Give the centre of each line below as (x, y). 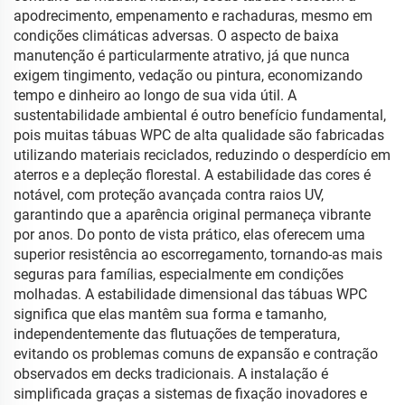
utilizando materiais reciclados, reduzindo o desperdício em (202, 155)
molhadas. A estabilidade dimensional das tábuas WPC (190, 294)
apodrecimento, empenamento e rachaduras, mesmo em (193, 16)
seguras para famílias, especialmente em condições (179, 274)
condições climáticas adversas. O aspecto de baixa (176, 36)
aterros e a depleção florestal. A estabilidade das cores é (192, 175)
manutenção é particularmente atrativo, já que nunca (182, 56)
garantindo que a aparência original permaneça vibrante (192, 215)
